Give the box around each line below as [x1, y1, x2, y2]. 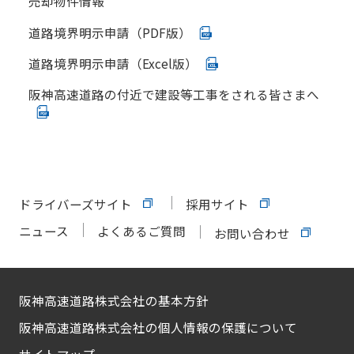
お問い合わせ [213, 224, 290, 242]
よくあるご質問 [96, 222, 186, 240]
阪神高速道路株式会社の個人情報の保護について [18, 318, 297, 337]
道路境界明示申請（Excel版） [28, 55, 198, 73]
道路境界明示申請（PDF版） [28, 23, 191, 41]
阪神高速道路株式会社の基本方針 [18, 292, 209, 310]
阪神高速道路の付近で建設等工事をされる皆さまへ [28, 85, 319, 104]
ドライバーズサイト [18, 195, 132, 213]
